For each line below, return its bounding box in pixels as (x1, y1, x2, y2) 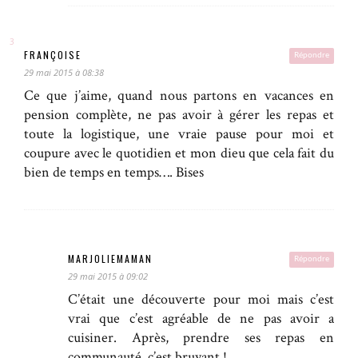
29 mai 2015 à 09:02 (68, 270, 148, 283)
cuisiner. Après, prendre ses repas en (68, 328, 334, 348)
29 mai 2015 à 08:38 (24, 66, 104, 79)
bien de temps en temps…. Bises (24, 163, 204, 182)
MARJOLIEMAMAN (68, 252, 153, 266)
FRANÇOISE (24, 48, 82, 62)
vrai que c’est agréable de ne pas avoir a (68, 309, 334, 328)
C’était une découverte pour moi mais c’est (68, 290, 334, 309)
